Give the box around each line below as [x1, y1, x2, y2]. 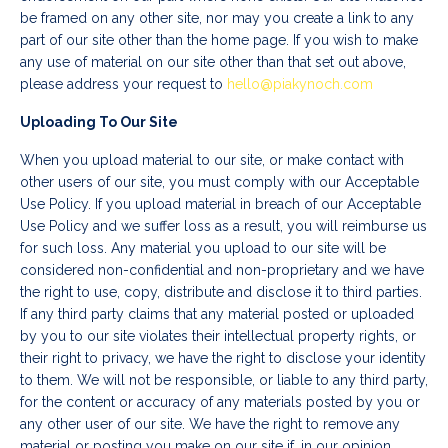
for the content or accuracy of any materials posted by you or [20, 394, 420, 411]
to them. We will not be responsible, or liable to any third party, [20, 372, 428, 389]
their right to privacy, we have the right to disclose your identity [20, 350, 426, 367]
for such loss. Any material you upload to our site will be [20, 240, 386, 257]
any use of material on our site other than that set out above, [20, 54, 406, 71]
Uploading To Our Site [20, 114, 178, 131]
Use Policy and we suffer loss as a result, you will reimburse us [20, 218, 427, 235]
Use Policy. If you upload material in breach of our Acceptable [20, 196, 421, 213]
